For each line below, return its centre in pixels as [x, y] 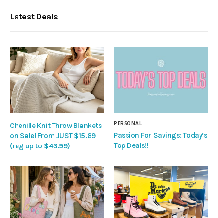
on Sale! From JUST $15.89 [53, 136]
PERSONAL [128, 123]
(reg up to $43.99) [40, 146]
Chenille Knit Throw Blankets [56, 125]
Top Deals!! [131, 145]
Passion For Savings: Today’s [161, 135]
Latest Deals [34, 17]
